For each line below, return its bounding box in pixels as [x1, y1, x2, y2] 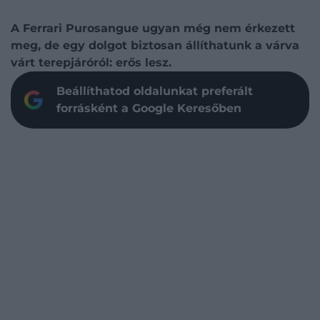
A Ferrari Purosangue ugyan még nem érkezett [11, 21, 295, 35]
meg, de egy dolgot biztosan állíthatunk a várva [11, 39, 299, 52]
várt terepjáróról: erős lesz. [11, 56, 171, 69]
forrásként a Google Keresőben [56, 101, 241, 115]
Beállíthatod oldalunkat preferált [56, 84, 253, 98]
